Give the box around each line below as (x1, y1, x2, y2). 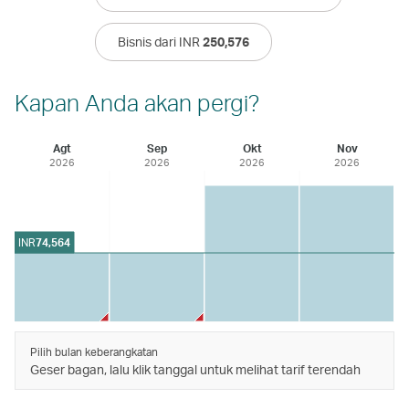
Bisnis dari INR (118, 33, 203, 49)
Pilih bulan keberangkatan (30, 344, 158, 359)
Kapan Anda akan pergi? (15, 87, 259, 117)
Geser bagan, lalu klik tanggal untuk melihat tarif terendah (30, 361, 361, 377)
